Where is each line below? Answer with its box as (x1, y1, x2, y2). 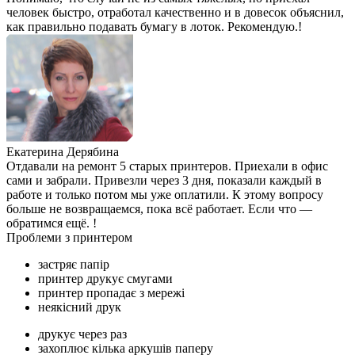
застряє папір (38, 257, 109, 271)
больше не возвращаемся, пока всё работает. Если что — (6, 201, 312, 216)
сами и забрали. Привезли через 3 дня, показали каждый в (6, 173, 322, 187)
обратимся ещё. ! (6, 216, 97, 230)
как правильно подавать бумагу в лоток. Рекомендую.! (6, 19, 302, 33)
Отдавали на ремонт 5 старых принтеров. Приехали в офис (6, 158, 328, 173)
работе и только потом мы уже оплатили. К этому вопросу (6, 187, 323, 201)
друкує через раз (38, 326, 127, 341)
